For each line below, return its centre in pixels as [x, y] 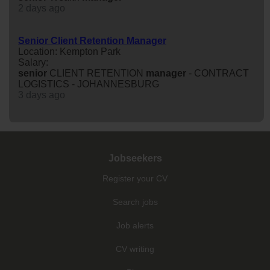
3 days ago [42, 95]
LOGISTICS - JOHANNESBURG [89, 84]
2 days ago [42, 8]
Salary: [33, 62]
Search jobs [135, 202]
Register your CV [135, 178]
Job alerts [135, 225]
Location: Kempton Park [69, 51]
